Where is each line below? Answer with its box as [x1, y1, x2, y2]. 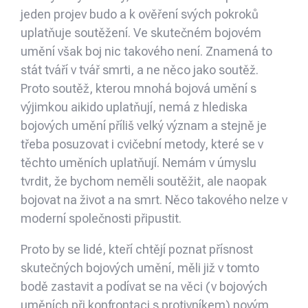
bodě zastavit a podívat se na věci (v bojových [21, 279, 267, 294]
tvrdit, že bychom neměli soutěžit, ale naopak [21, 174, 267, 189]
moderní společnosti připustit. [21, 211, 181, 226]
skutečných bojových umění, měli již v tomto [21, 261, 259, 276]
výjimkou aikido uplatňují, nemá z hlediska [21, 100, 247, 115]
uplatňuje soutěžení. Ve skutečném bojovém [21, 25, 261, 41]
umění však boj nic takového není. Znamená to [21, 44, 272, 59]
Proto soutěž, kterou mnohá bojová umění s [21, 81, 256, 96]
